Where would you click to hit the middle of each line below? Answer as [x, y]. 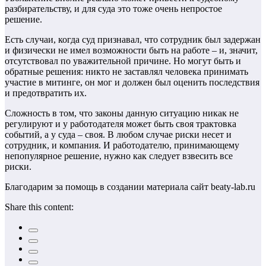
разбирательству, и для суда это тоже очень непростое [113, 9]
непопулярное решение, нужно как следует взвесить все [119, 156]
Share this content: [39, 207]
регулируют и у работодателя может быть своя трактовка [121, 124]
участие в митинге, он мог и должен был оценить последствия [132, 83]
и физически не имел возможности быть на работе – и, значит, [131, 50]
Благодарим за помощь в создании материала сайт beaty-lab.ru [130, 187]
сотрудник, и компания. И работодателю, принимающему [122, 145]
